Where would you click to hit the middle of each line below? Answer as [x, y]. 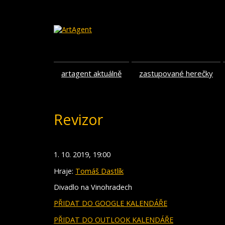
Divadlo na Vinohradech [93, 187]
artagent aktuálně [91, 73]
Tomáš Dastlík [99, 171]
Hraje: [65, 171]
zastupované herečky [176, 73]
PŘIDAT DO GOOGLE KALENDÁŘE [110, 203]
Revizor [78, 119]
